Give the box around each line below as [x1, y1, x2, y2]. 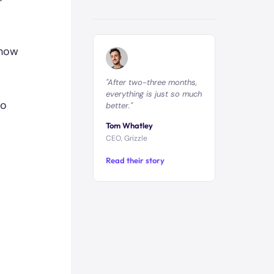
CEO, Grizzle [106, 133, 147, 143]
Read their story [106, 155, 165, 165]
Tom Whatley [106, 120, 153, 130]
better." [106, 100, 133, 111]
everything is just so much [106, 89, 202, 99]
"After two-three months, [106, 77, 197, 87]
